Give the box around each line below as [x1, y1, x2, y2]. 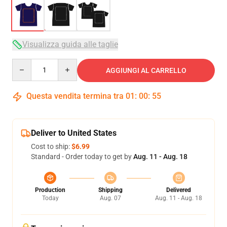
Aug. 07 [99, 195, 121, 202]
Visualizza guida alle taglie [22, 40, 118, 49]
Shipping [98, 186, 123, 194]
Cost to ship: [31, 142, 71, 150]
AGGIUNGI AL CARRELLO [105, 66, 186, 74]
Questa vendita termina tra [24, 91, 126, 101]
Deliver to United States [31, 128, 117, 138]
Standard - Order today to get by [31, 153, 133, 161]
